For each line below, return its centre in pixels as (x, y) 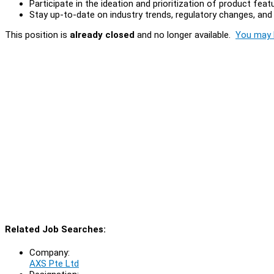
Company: (50, 252)
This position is (37, 35)
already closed (102, 35)
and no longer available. (185, 35)
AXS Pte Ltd (54, 263)
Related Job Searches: (55, 229)
